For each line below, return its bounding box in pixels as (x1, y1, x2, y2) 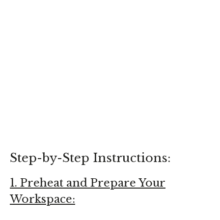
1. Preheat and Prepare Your (10, 176, 165, 190)
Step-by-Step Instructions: (10, 150, 171, 165)
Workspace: (10, 192, 75, 206)
